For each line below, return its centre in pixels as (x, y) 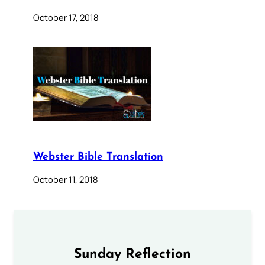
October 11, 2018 (65, 179)
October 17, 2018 (66, 17)
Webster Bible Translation (98, 157)
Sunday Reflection (132, 254)
